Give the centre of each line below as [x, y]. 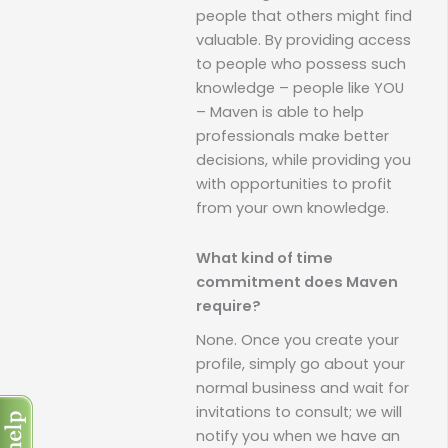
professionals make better [292, 136]
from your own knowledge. [292, 208]
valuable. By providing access [303, 40]
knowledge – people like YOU [300, 88]
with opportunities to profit [294, 184]
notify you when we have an [298, 435]
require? [228, 305]
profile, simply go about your [300, 363]
